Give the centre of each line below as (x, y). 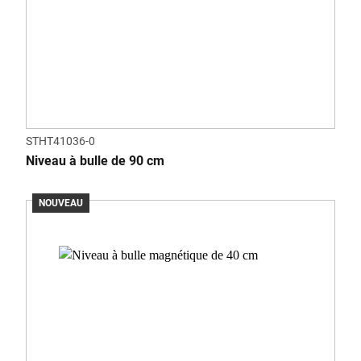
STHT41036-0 (60, 141)
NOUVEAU (61, 203)
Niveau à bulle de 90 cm (95, 161)
